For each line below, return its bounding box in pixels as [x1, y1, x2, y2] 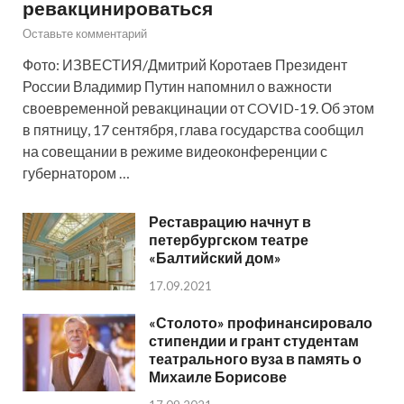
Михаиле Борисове [149, 367, 287, 385]
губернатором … [23, 163, 130, 181]
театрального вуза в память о [149, 349, 362, 367]
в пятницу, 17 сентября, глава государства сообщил [23, 120, 363, 138]
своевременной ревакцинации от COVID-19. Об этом [23, 98, 374, 116]
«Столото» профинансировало [149, 313, 372, 331]
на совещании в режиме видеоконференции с [23, 142, 327, 160]
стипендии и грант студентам [149, 331, 359, 349]
